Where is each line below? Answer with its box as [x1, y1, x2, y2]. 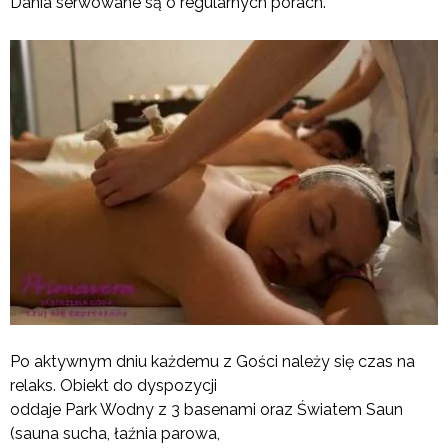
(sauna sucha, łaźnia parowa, [10, 423, 220, 443]
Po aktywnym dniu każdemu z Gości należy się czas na [10, 351, 415, 371]
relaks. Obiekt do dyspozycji [10, 375, 217, 395]
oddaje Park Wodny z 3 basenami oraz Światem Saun [10, 399, 403, 419]
